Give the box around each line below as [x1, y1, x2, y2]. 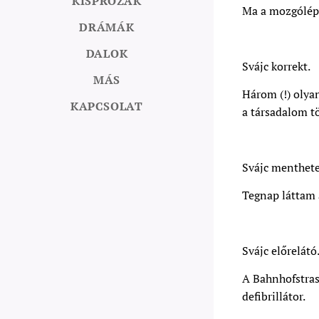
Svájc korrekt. [242, 58, 310, 74]
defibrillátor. [242, 288, 305, 304]
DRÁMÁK [79, 19, 135, 35]
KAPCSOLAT [70, 98, 144, 114]
